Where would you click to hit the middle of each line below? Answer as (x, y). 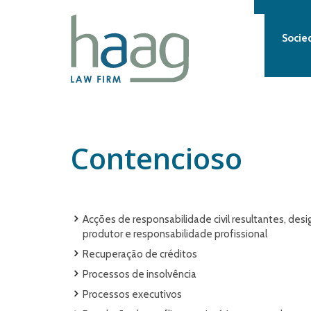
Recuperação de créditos (140, 254)
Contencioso (157, 158)
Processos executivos (132, 294)
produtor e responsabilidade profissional (175, 234)
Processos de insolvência (140, 274)
